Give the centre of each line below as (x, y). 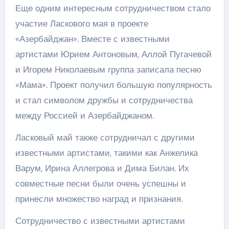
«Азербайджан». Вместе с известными (92, 39)
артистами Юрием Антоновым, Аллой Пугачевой (113, 54)
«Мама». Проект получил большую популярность (113, 85)
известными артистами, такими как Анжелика (106, 153)
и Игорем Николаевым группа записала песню (108, 69)
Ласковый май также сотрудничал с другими (105, 137)
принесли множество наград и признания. (99, 199)
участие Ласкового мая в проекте (82, 23)
